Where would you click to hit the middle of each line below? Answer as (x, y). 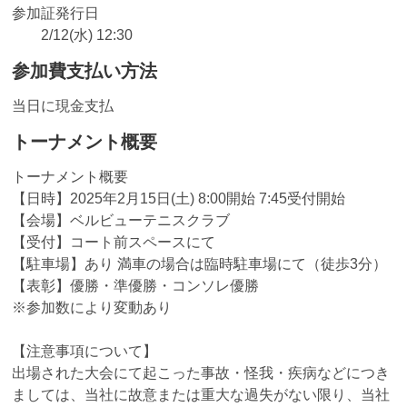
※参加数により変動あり (91, 307)
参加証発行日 (55, 13)
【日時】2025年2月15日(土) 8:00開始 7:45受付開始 (178, 198)
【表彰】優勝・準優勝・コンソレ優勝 (135, 285)
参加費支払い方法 (84, 70)
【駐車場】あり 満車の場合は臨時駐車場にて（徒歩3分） (199, 263)
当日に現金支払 (62, 105)
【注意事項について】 (84, 351)
